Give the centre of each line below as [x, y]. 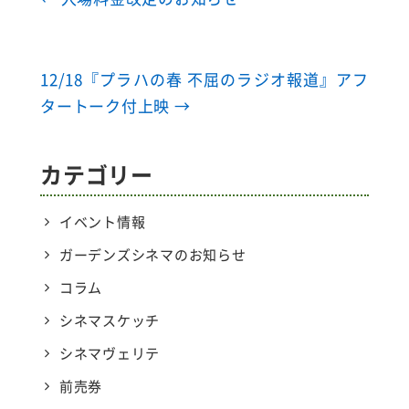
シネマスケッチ [109, 320]
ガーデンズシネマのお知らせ [152, 255]
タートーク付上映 [107, 105]
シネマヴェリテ [109, 353]
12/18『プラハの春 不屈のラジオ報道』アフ [204, 79]
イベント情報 [102, 222]
